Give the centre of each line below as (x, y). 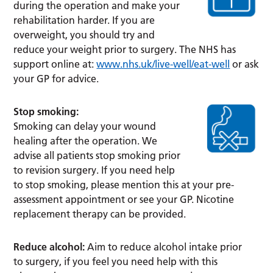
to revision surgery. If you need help (94, 170)
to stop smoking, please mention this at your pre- (124, 184)
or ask (245, 64)
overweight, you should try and (84, 34)
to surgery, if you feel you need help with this (116, 261)
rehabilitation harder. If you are (84, 20)
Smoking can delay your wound (85, 126)
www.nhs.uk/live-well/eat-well (163, 64)
